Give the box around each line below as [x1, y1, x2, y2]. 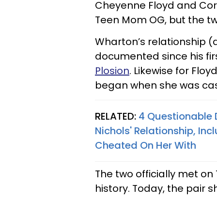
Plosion [95, 63, 129, 77]
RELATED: [95, 109, 139, 123]
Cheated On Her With [95, 138, 196, 152]
